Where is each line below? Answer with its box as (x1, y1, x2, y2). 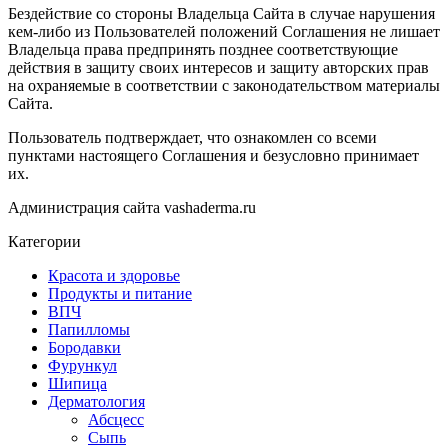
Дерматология (48, 392, 145, 410)
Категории (8, 232, 81, 250)
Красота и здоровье (48, 266, 180, 284)
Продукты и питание (48, 284, 192, 302)
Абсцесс (88, 410, 144, 428)
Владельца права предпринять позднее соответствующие (8, 40, 398, 58)
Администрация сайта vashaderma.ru (8, 198, 256, 216)
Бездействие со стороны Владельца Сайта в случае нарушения (8, 4, 435, 22)
